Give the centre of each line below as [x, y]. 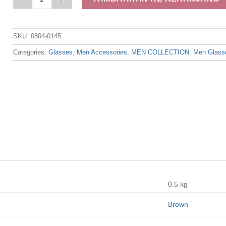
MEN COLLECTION [160, 52]
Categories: [31, 52]
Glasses [61, 52]
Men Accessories [102, 52]
